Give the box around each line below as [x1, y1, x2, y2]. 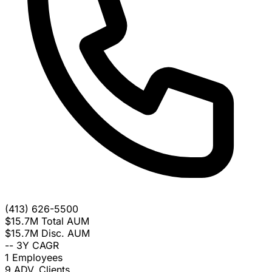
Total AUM [41, 215, 89, 228]
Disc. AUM [41, 227, 90, 240]
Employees [12, 251, 63, 264]
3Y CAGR [16, 239, 59, 252]
